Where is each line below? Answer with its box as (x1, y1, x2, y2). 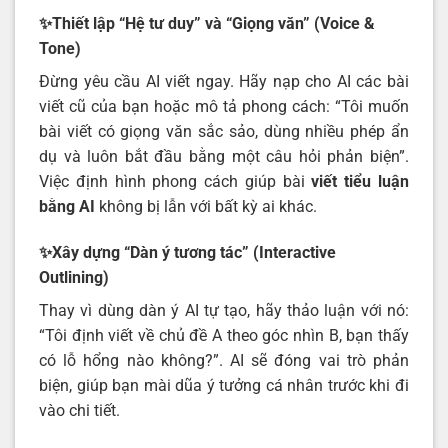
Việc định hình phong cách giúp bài (39, 172, 312, 192)
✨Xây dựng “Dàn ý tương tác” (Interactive (39, 242, 336, 262)
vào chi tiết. (39, 400, 120, 420)
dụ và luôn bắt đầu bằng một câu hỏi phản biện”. (39, 147, 409, 167)
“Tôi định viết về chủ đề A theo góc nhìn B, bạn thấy (39, 325, 409, 345)
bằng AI (39, 197, 95, 217)
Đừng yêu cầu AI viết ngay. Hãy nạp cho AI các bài (39, 72, 409, 92)
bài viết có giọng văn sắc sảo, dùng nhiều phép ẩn (39, 122, 409, 142)
